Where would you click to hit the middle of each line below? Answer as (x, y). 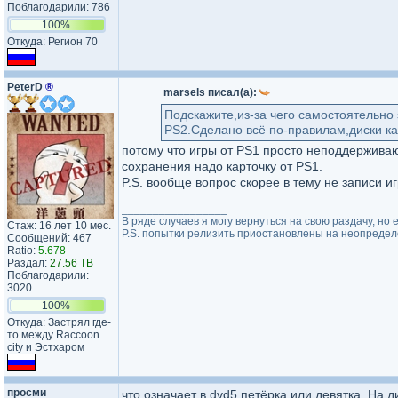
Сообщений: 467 (49, 238)
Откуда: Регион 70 (52, 42)
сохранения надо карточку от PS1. (222, 166)
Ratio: (23, 251)
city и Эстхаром (46, 347)
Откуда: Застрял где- (59, 322)
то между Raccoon (53, 335)
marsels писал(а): (211, 92)
